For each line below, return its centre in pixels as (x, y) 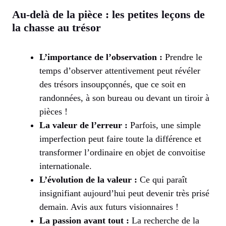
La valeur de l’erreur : (83, 125)
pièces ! (53, 111)
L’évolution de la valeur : (88, 179)
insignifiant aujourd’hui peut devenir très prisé (124, 193)
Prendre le (182, 57)
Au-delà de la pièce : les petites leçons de (108, 14)
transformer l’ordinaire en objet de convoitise (122, 152)
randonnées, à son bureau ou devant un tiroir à (124, 98)
